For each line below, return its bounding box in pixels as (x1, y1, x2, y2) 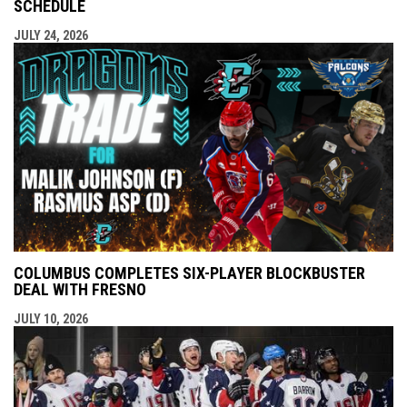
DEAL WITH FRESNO (14, 279, 146, 299)
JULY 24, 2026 (14, 27, 88, 43)
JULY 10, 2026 (14, 311, 88, 326)
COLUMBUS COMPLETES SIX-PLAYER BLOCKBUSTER (14, 263, 365, 283)
